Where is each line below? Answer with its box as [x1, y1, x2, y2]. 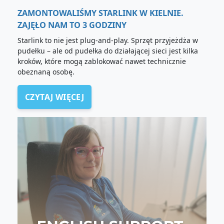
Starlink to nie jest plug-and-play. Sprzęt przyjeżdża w [17, 35, 198, 45]
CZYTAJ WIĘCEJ [25, 91, 84, 103]
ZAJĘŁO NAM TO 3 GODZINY [17, 19, 126, 31]
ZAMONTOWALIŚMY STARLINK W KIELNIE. [17, 7, 183, 19]
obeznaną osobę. [17, 67, 74, 77]
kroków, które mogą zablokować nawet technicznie [17, 56, 186, 66]
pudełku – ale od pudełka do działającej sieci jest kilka [17, 46, 198, 56]
